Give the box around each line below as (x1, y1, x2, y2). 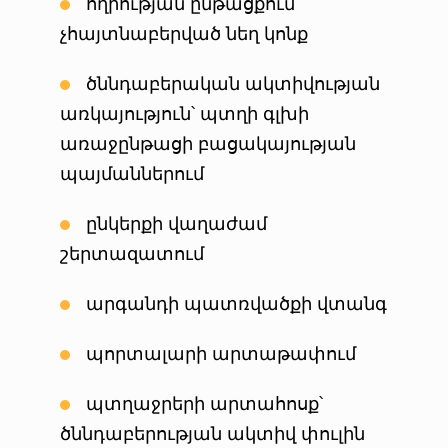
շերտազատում (60, 243, 204, 264)
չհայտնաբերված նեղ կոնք (60, 23, 308, 44)
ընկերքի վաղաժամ (86, 213, 267, 234)
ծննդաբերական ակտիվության (86, 73, 380, 94)
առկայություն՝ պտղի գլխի (60, 103, 309, 124)
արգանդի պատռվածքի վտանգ (86, 293, 387, 314)
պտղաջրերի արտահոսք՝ (86, 393, 323, 414)
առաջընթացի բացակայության (60, 133, 356, 154)
